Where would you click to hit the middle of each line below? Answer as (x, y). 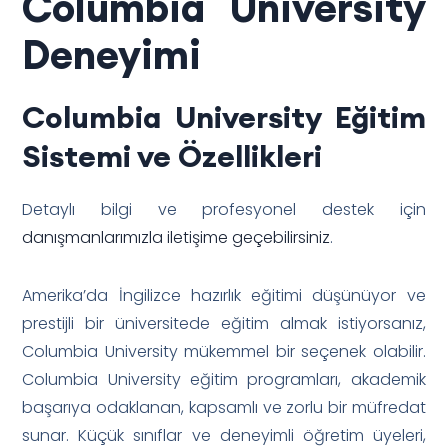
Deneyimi (112, 54)
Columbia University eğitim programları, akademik (224, 379)
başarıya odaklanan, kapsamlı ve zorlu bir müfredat (224, 407)
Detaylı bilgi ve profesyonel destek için (224, 209)
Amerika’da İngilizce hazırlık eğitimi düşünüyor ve (224, 295)
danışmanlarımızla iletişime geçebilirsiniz (176, 237)
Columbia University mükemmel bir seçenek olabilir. (224, 351)
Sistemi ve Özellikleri (172, 155)
